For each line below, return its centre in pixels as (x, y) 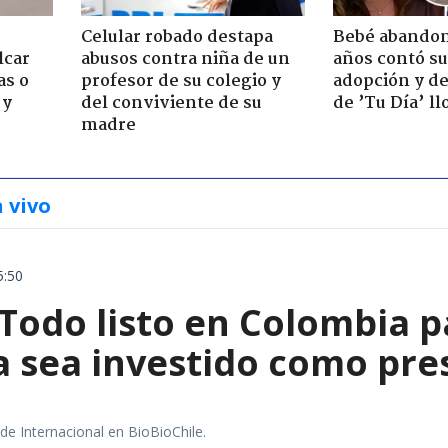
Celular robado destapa (176, 37)
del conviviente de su (171, 103)
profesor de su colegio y (180, 81)
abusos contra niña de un (185, 59)
